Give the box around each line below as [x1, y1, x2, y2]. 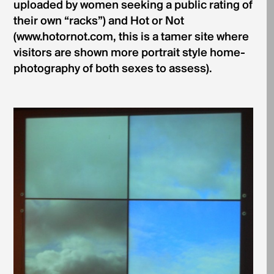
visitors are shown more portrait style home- [13, 47, 245, 60]
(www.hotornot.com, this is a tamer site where [13, 31, 249, 44]
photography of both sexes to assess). [13, 63, 212, 76]
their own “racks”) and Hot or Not [13, 15, 184, 28]
